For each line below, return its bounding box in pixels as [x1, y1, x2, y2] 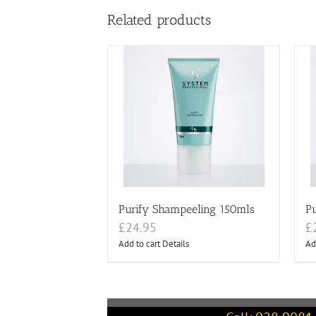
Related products [107, 12, 211, 28]
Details [162, 238, 189, 250]
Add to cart [119, 238, 160, 250]
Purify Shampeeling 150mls [119, 202, 255, 217]
